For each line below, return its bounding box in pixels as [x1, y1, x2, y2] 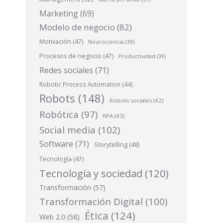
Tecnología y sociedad [39, 166, 142, 180]
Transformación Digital [39, 195, 143, 208]
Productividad [118, 52, 155, 60]
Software [39, 138, 73, 149]
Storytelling [94, 140, 127, 149]
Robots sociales [110, 97, 152, 104]
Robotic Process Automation [39, 80, 120, 88]
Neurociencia [88, 38, 124, 45]
